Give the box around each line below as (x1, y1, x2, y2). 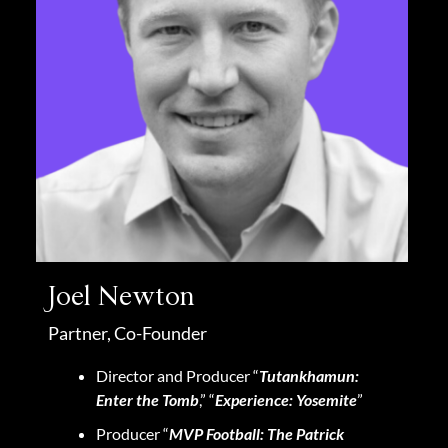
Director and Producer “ (96, 365, 259, 385)
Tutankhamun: (259, 365, 359, 385)
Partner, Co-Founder (48, 321, 207, 344)
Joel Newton (48, 280, 195, 313)
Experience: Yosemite (215, 389, 357, 409)
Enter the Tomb (96, 389, 199, 409)
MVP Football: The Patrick (169, 423, 344, 443)
